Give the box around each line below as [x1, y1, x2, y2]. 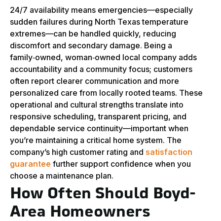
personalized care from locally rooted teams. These [10, 88, 203, 98]
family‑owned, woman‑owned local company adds [10, 52, 197, 63]
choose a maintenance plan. [10, 171, 113, 181]
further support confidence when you [51, 159, 191, 169]
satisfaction [146, 147, 192, 157]
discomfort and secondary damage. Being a [10, 40, 172, 51]
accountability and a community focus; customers [10, 64, 192, 74]
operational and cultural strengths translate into [10, 100, 184, 110]
